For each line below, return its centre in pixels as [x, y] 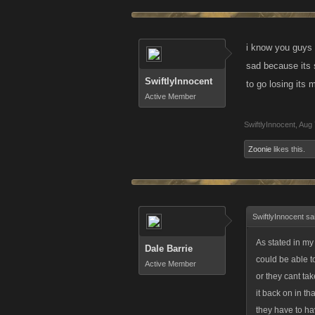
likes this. [288, 149]
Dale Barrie [169, 249]
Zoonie [260, 149]
